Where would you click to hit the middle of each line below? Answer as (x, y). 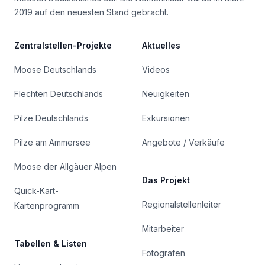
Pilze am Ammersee (52, 143)
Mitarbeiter (163, 229)
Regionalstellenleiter (182, 205)
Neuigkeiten (166, 94)
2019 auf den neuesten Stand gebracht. (91, 12)
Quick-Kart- (36, 191)
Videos (156, 70)
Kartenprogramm (47, 206)
